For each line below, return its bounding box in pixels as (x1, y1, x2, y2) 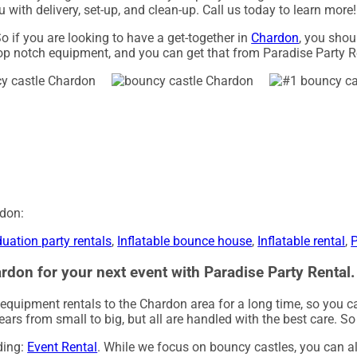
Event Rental (27, 339, 98, 355)
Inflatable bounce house (117, 233, 253, 249)
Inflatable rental (257, 233, 346, 249)
